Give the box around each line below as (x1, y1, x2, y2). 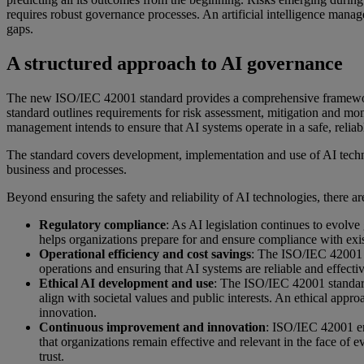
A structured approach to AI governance (6, 52, 343, 74)
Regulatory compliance (39, 217, 166, 232)
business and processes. (6, 162, 127, 176)
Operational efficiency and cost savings (39, 246, 251, 261)
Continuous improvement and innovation (39, 319, 266, 334)
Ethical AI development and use (39, 275, 214, 290)
